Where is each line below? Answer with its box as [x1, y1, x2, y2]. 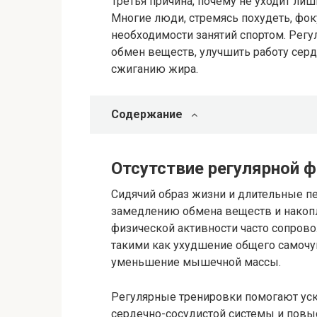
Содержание [111, 108, 183, 121]
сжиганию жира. [111, 62, 198, 76]
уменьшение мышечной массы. [111, 255, 281, 269]
